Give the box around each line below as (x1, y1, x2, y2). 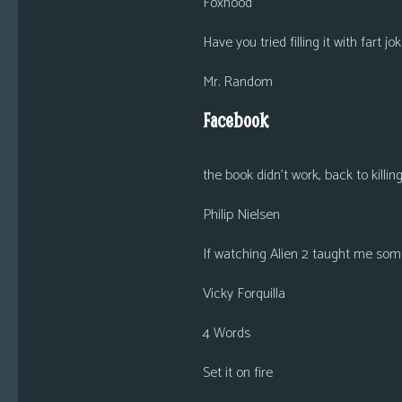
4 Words (202, 321, 250, 345)
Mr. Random (202, 70, 273, 94)
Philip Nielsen (202, 203, 280, 227)
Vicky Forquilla (202, 282, 285, 306)
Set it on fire (202, 361, 273, 385)
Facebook (202, 108, 268, 133)
